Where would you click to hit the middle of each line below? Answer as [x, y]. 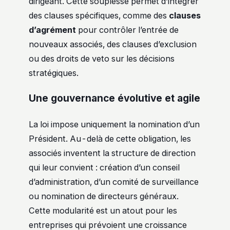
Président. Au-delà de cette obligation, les [110, 139]
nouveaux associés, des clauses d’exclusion [113, 44]
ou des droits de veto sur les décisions [102, 59]
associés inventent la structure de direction [112, 153]
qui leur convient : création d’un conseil [104, 168]
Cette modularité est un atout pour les [103, 211]
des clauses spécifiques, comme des [99, 16]
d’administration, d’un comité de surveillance [114, 182]
